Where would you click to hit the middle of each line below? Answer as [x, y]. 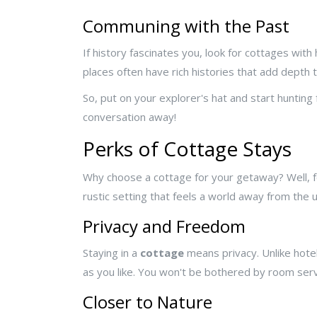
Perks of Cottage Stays [187, 149]
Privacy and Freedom [164, 226]
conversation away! [129, 117]
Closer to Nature [148, 302]
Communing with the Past [186, 26]
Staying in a [111, 253]
